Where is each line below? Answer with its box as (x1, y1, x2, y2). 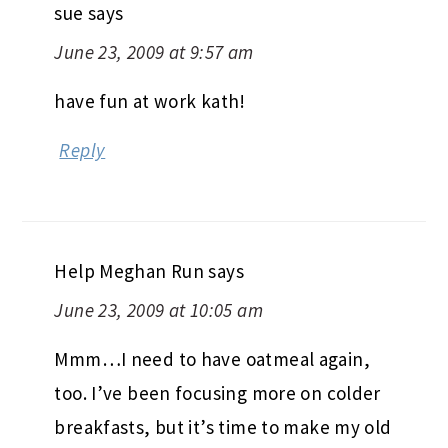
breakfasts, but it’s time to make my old (54, 414, 392, 439)
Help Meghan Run (54, 258, 205, 283)
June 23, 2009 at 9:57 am (54, 39, 254, 64)
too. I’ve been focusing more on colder (54, 380, 381, 405)
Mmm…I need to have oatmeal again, (54, 346, 370, 371)
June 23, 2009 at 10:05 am (54, 297, 263, 322)
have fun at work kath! (54, 88, 246, 113)
